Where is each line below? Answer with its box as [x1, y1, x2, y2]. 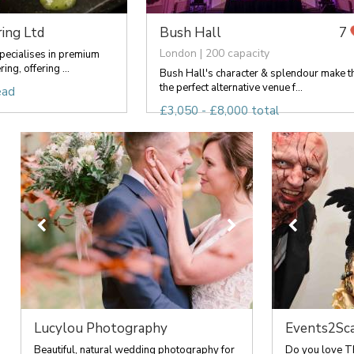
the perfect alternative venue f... [159, 81, 303, 95]
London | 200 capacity [159, 46, 269, 61]
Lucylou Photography [33, 319, 168, 337]
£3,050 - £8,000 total [159, 103, 279, 119]
